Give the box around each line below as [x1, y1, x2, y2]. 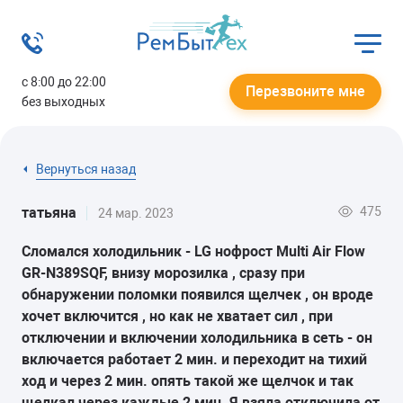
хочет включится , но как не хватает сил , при [22, 307, 333, 325]
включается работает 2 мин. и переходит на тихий [22, 350, 367, 368]
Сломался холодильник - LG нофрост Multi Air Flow [22, 242, 365, 260]
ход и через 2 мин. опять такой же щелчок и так [22, 372, 354, 390]
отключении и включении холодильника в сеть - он [22, 328, 372, 346]
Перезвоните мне [246, 83, 365, 100]
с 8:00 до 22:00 [22, 75, 106, 89]
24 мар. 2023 [98, 206, 174, 220]
